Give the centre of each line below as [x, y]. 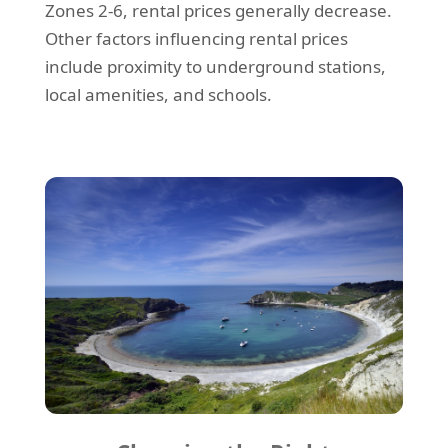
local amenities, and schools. [158, 95]
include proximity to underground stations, [215, 67]
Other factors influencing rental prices [196, 39]
